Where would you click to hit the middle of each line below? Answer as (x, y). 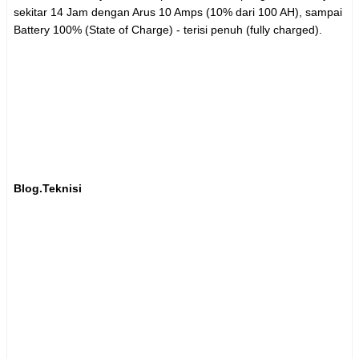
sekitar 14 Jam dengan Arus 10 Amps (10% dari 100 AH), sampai (178, 12)
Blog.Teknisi (48, 189)
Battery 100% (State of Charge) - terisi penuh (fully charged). (168, 30)
